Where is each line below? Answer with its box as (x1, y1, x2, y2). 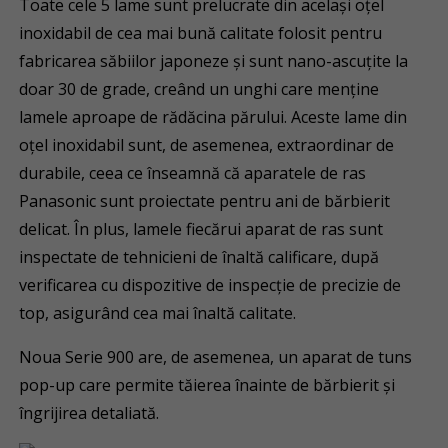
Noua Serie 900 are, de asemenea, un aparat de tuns (19, 346, 413, 368)
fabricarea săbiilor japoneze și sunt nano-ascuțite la (19, 50, 409, 72)
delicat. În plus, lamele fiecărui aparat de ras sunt (19, 218, 384, 240)
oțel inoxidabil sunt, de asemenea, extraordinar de (19, 134, 395, 156)
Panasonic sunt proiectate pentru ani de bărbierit (19, 190, 391, 212)
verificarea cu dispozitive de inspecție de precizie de (19, 274, 402, 296)
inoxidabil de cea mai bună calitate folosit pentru (19, 22, 383, 44)
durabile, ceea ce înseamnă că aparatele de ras (19, 162, 367, 184)
